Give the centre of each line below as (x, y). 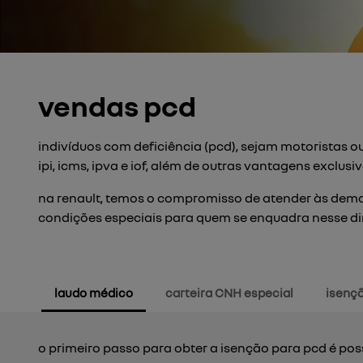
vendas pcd (117, 106)
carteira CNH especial (229, 293)
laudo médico (94, 293)
